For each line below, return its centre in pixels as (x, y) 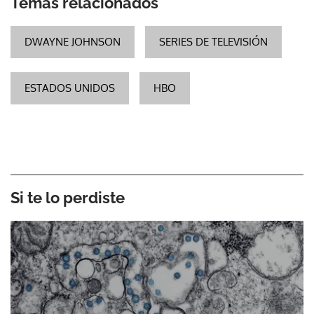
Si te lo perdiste (68, 197)
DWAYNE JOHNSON (73, 41)
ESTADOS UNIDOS (70, 88)
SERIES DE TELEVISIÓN (213, 41)
